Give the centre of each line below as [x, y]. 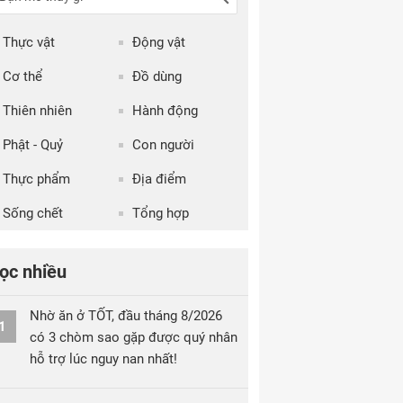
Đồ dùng [157, 76]
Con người [163, 145]
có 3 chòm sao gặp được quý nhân [134, 337]
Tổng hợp [160, 213]
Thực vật [29, 42]
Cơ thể [22, 76]
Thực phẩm [36, 179]
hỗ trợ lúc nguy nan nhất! [103, 359]
